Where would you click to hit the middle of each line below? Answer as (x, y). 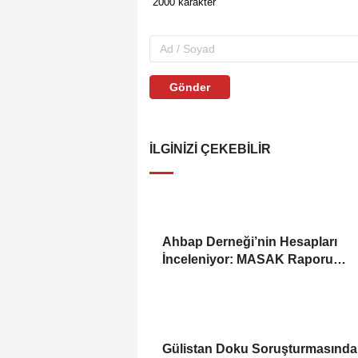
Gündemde (196, 276)
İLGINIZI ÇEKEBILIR (210, 149)
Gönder (190, 87)
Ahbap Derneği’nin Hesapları (250, 241)
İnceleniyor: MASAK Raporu (248, 259)
